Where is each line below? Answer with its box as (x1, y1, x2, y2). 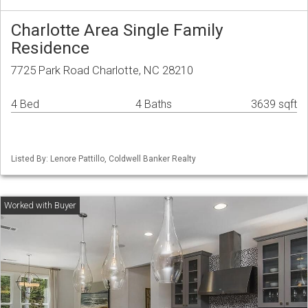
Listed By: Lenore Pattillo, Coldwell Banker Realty (11, 154, 196, 164)
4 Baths (135, 98, 172, 111)
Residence (11, 38, 89, 58)
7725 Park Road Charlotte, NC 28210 (11, 63, 193, 78)
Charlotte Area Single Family (11, 20, 223, 41)
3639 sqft (251, 98, 297, 111)
